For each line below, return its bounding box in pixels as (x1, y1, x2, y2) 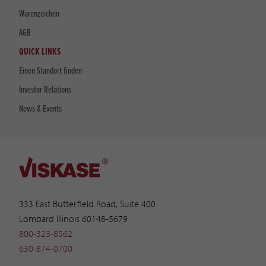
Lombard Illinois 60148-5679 (19, 212, 128, 224)
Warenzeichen (19, 7, 59, 20)
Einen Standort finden (19, 64, 82, 77)
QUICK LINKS (19, 45, 61, 58)
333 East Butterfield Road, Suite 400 (19, 197, 156, 210)
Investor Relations (19, 83, 71, 96)
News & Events (19, 102, 62, 115)
